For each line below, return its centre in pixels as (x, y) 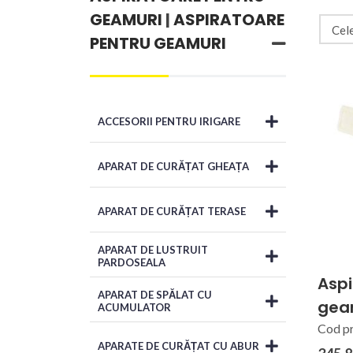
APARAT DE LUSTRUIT (153, 249)
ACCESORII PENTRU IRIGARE (169, 121)
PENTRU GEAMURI (158, 43)
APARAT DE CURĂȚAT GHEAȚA (173, 166)
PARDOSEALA (132, 262)
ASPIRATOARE (229, 19)
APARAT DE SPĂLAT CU (155, 294)
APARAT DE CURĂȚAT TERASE (172, 211)
